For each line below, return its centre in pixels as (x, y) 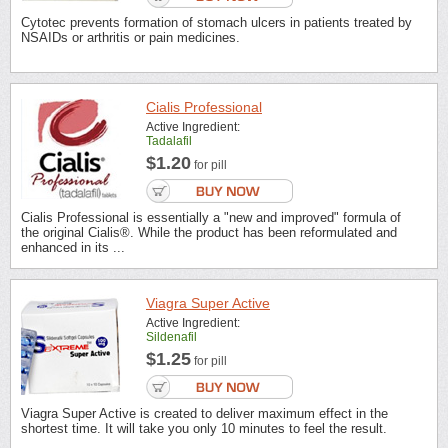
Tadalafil (169, 141)
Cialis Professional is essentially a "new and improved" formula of (211, 218)
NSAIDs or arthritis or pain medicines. (130, 37)
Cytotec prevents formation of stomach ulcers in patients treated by (216, 22)
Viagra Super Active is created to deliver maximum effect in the (204, 413)
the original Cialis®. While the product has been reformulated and (209, 233)
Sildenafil (171, 336)
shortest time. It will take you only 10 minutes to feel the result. (204, 428)
